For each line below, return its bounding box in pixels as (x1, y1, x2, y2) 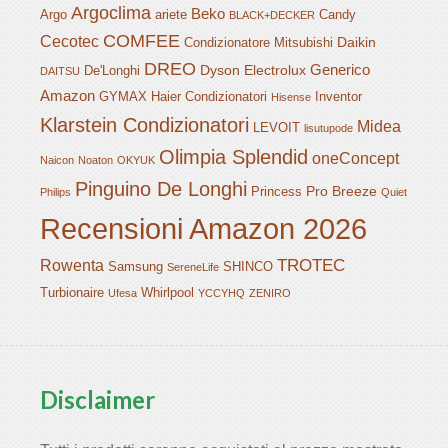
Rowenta (40, 257, 104, 275)
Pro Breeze (306, 183, 377, 200)
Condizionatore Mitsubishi (184, 36, 333, 51)
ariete (155, 8, 187, 23)
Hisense (271, 91, 311, 104)
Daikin (337, 34, 376, 51)
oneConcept (312, 150, 399, 168)
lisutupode (304, 122, 353, 135)
